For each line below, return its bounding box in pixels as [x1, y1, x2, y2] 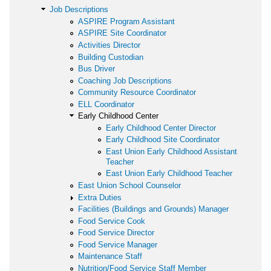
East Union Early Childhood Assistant [106, 146, 238, 156]
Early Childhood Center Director [106, 123, 217, 132]
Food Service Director [77, 228, 154, 238]
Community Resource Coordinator [77, 88, 196, 97]
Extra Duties [77, 192, 122, 202]
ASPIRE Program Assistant [77, 16, 175, 26]
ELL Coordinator [77, 99, 134, 109]
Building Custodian [77, 52, 143, 62]
